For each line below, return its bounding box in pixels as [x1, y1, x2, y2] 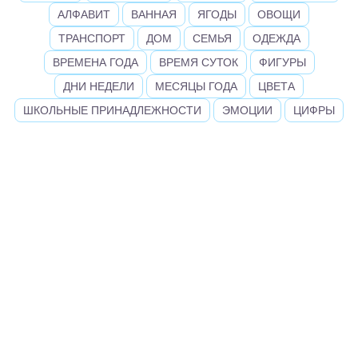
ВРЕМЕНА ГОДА [52, 55, 138, 69]
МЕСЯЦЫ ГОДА [155, 79, 237, 93]
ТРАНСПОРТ [58, 31, 125, 45]
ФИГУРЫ [258, 55, 306, 69]
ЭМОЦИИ [222, 103, 272, 117]
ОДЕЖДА [252, 31, 300, 45]
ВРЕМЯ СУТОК [158, 55, 238, 69]
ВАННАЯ [131, 7, 177, 21]
